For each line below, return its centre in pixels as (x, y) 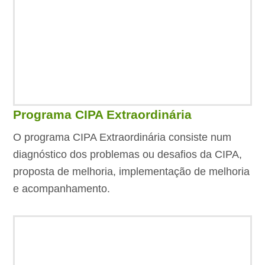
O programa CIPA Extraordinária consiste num (122, 138)
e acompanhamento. (62, 189)
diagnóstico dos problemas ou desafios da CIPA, (128, 155)
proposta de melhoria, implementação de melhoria (132, 172)
